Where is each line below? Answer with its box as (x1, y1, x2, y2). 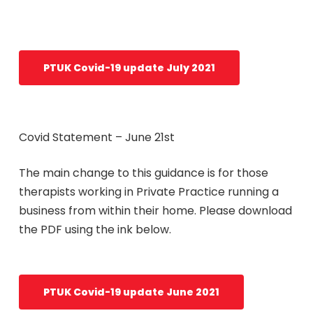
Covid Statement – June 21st (18, 129, 175, 145)
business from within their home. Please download (18, 203, 292, 219)
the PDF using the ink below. (18, 221, 171, 238)
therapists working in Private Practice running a (18, 184, 279, 200)
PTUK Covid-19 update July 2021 (43, 61, 215, 75)
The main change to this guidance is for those (18, 165, 268, 181)
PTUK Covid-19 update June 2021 (43, 285, 219, 299)
